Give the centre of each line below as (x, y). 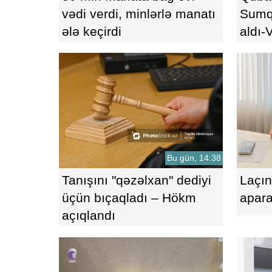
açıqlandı (88, 216)
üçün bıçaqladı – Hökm (129, 198)
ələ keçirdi (91, 31)
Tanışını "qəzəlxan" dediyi (136, 180)
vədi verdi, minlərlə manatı (138, 13)
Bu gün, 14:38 (194, 158)
